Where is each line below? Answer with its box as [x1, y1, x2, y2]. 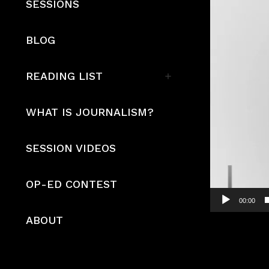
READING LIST [26, 70, 103, 82]
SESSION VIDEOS [26, 142, 116, 154]
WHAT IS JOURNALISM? [26, 106, 154, 118]
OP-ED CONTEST [26, 178, 117, 190]
